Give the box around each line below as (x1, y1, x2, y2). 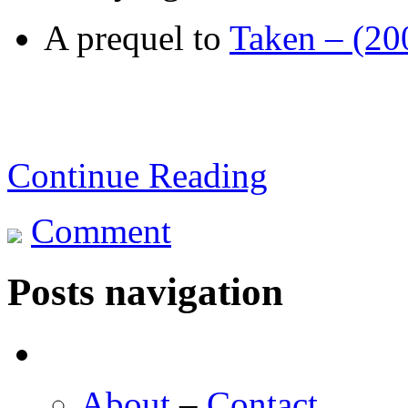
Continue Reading (7, 155, 268, 195)
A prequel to (44, 17, 229, 57)
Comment (31, 210, 171, 250)
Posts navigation (7, 270, 283, 313)
